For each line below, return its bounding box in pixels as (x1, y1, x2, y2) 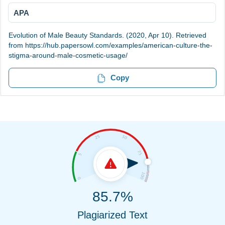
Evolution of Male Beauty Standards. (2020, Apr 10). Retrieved (9, 31, 206, 40)
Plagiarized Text (77, 209, 148, 220)
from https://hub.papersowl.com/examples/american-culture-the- (9, 41, 212, 50)
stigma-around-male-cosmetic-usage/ (9, 51, 128, 60)
